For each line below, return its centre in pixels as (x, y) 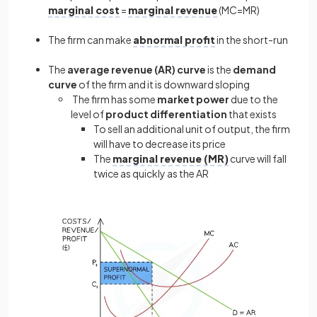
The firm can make (91, 39)
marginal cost (84, 10)
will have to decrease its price (160, 143)
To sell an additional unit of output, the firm (192, 128)
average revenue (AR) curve (137, 69)
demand (254, 69)
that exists (252, 114)
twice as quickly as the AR (151, 173)
